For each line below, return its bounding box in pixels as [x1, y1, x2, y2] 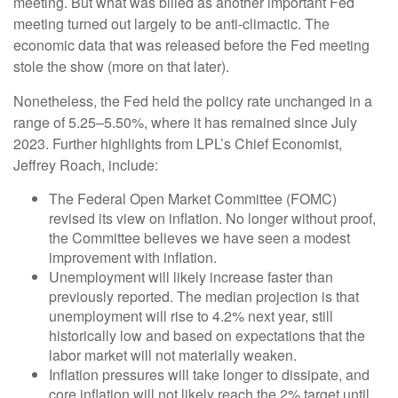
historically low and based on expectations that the [49, 325, 365, 346]
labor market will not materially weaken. [49, 345, 297, 366]
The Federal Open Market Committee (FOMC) [49, 188, 337, 210]
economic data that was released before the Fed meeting [13, 35, 370, 56]
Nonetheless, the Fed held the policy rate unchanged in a [13, 91, 372, 112]
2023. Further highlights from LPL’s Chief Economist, [13, 133, 342, 155]
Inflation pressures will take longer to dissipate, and [49, 364, 370, 386]
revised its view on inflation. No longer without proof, [49, 208, 376, 229]
